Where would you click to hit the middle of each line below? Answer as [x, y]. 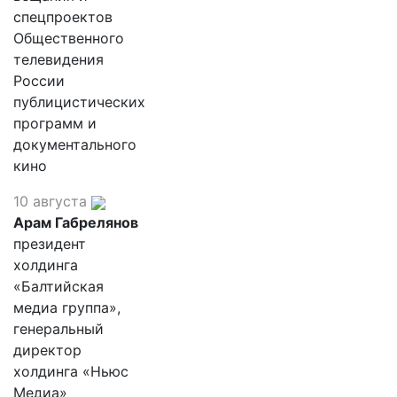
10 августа [50, 201]
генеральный [58, 329]
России [39, 81]
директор [47, 350]
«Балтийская [58, 286]
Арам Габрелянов [76, 222]
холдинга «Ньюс [71, 371]
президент [50, 244]
